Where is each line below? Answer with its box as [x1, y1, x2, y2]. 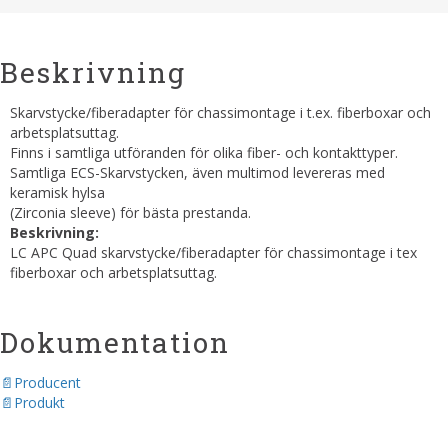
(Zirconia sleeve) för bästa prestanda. [10, 203, 255, 222]
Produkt [14, 393, 65, 412]
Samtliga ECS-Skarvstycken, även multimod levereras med [10, 163, 385, 182]
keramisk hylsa [10, 183, 105, 202]
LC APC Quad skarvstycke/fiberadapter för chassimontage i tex [10, 243, 417, 262]
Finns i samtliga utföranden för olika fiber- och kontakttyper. [10, 143, 398, 162]
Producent [14, 373, 81, 392]
